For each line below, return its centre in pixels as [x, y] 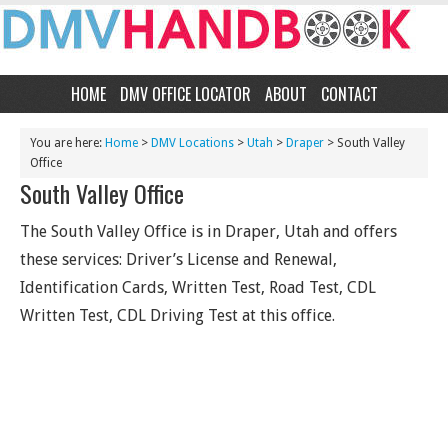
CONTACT [349, 94]
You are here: [67, 143]
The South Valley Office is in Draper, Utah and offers [208, 231]
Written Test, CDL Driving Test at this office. [177, 315]
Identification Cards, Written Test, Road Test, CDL [198, 287]
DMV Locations [192, 143]
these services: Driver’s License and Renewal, [178, 259]
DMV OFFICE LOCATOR [185, 94]
